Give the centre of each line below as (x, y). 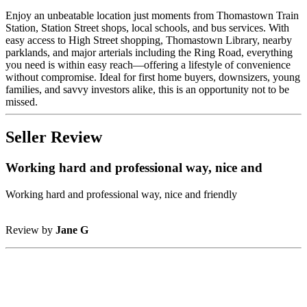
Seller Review (54, 137)
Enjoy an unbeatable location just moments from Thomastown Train (152, 15)
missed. (22, 101)
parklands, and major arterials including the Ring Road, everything (149, 52)
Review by (30, 230)
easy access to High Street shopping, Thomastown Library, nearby (149, 40)
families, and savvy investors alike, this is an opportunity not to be (147, 89)
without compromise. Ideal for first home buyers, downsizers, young (153, 77)
